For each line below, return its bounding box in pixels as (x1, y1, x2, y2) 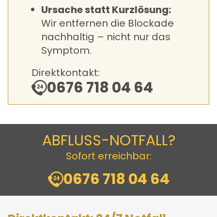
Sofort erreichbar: (65, 149, 152, 163)
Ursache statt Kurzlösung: (41, 2, 171, 16)
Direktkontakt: (31, 65, 100, 79)
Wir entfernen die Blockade (41, 16, 174, 30)
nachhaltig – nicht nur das (41, 30, 170, 44)
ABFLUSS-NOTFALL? (42, 130, 175, 151)
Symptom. (41, 43, 92, 57)
